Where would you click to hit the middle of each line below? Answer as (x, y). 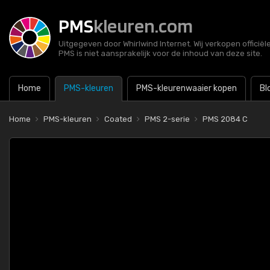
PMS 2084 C (225, 119)
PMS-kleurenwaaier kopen (187, 88)
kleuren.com (143, 26)
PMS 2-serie (167, 119)
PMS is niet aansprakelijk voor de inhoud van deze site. (160, 53)
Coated (118, 119)
